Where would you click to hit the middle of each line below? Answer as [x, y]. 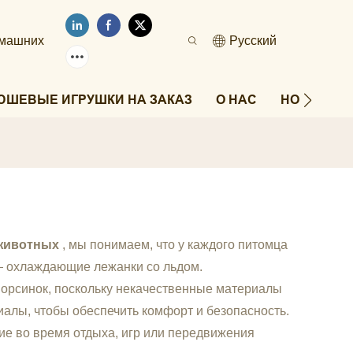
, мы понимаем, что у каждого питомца [174, 245]
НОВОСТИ [312, 100]
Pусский [253, 41]
